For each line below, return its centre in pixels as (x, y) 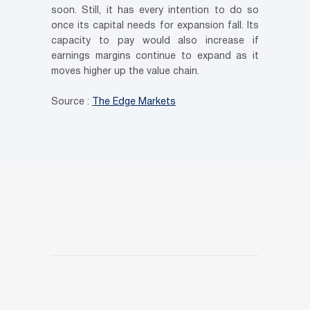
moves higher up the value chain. (125, 71)
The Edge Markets (134, 102)
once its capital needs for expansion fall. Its (155, 26)
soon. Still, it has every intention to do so (155, 10)
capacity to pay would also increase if (155, 41)
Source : (72, 102)
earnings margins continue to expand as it (155, 56)
